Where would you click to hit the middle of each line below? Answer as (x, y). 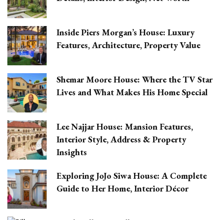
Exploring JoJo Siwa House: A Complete (132, 175)
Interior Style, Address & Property (121, 139)
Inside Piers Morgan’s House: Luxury (125, 32)
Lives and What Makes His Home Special (132, 92)
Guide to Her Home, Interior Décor (123, 188)
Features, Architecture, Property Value (128, 45)
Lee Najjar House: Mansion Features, (125, 126)
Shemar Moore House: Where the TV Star (135, 79)
